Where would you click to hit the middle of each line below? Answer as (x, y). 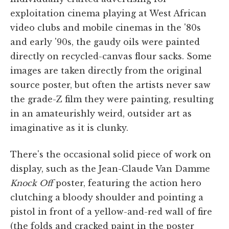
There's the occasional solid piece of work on (111, 154)
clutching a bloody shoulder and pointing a (107, 197)
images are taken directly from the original (106, 70)
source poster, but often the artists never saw (110, 85)
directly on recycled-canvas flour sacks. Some (111, 56)
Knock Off (32, 183)
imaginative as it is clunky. (69, 128)
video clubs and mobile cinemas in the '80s (106, 27)
